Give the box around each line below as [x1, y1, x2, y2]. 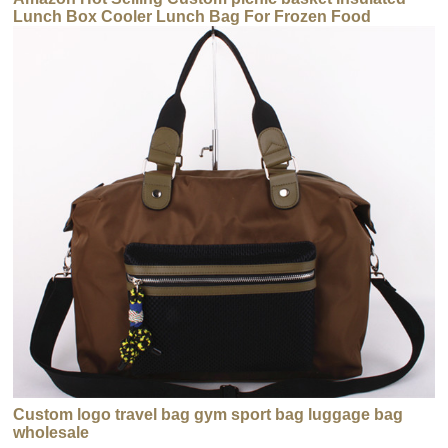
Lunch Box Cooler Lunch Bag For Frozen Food [13, 7, 372, 25]
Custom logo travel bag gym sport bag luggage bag [13, 406, 404, 424]
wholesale [13, 424, 90, 442]
